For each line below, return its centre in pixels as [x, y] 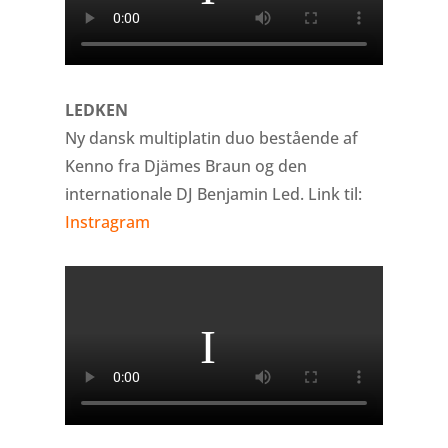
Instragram [107, 221]
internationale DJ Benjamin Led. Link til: [213, 193]
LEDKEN [96, 109]
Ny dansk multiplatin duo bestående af [211, 137]
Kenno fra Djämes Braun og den [185, 165]
